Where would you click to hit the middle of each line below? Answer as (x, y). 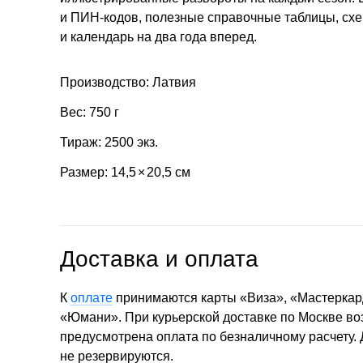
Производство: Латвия (128, 83)
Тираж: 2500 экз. (109, 142)
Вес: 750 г (90, 113)
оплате (92, 297)
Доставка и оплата (159, 258)
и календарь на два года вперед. (158, 36)
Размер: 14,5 (98, 172)
